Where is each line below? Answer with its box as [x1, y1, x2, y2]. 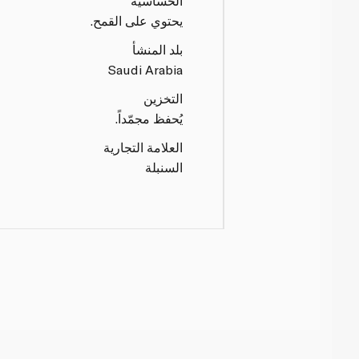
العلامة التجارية [103, 139, 184, 155]
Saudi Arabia [108, 61, 184, 77]
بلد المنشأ [132, 41, 184, 57]
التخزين [143, 90, 184, 106]
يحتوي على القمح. [91, 12, 184, 28]
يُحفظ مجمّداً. [115, 110, 184, 126]
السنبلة [145, 159, 184, 175]
